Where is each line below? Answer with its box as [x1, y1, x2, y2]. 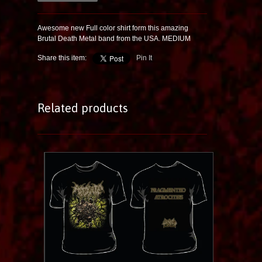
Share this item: [37, 54, 87, 63]
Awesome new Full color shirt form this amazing [37, 24, 188, 33]
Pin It [136, 54, 152, 63]
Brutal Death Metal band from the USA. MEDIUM [37, 35, 191, 43]
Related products [37, 101, 128, 115]
